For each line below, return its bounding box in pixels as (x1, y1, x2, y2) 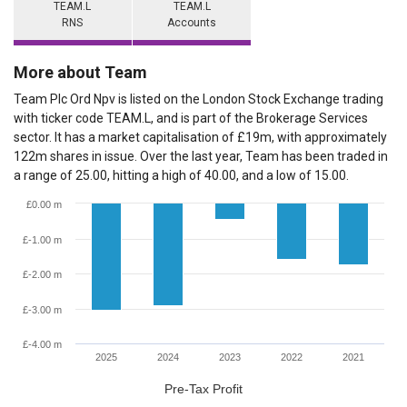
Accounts (167, 16, 217, 30)
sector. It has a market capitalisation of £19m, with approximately (14, 130, 387, 145)
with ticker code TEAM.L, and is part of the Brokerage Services (14, 111, 368, 126)
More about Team (14, 63, 147, 83)
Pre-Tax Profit (164, 382, 243, 397)
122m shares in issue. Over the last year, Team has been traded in (14, 149, 388, 164)
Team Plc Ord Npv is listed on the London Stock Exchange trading (14, 92, 383, 107)
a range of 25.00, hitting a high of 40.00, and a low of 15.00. (14, 168, 349, 184)
